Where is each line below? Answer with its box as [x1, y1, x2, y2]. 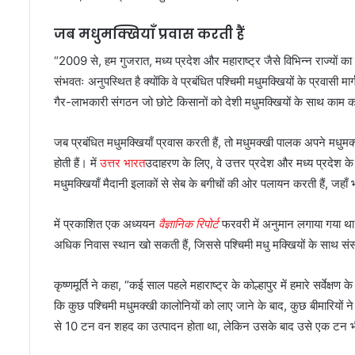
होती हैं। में [54, 155, 100, 170]
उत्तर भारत [100, 155, 145, 170]
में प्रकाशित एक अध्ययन [54, 216, 158, 231]
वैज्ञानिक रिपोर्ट [158, 216, 219, 231]
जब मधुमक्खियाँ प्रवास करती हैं [54, 25, 245, 44]
